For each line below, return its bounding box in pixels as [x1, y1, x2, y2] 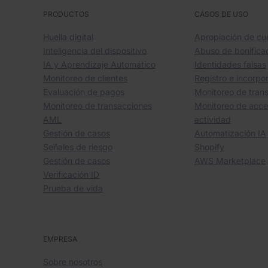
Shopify [194, 142, 224, 153]
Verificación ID [43, 169, 99, 180]
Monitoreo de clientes [43, 73, 127, 84]
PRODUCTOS [43, 10, 89, 19]
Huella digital [43, 32, 93, 42]
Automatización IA [194, 128, 266, 139]
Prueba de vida [43, 183, 103, 194]
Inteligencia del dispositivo [43, 45, 147, 56]
